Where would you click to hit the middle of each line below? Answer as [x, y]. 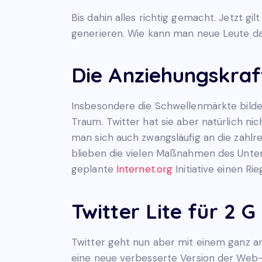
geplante [94, 169]
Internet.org [144, 169]
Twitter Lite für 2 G [163, 211]
